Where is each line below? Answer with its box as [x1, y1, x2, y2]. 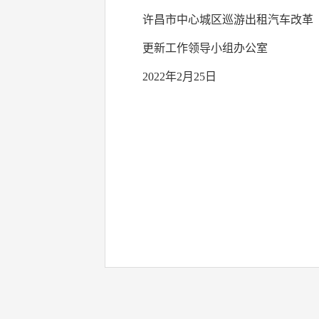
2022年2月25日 [142, 70, 216, 83]
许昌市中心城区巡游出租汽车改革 [142, 14, 313, 26]
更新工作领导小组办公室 [142, 42, 268, 54]
